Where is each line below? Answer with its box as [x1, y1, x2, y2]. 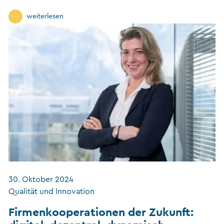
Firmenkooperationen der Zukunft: [8, 204, 193, 219]
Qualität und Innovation [8, 187, 94, 195]
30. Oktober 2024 [8, 175, 73, 183]
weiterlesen [26, 12, 63, 20]
